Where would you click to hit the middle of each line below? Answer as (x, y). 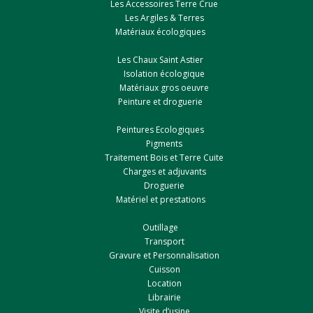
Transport (164, 242)
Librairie (164, 298)
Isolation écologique (164, 74)
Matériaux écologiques (160, 32)
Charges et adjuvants (164, 172)
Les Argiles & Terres (164, 18)
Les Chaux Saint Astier (160, 60)
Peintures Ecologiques (160, 130)
